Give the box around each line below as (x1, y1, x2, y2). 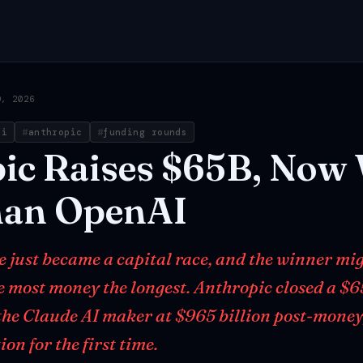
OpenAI (54, 188, 187, 233)
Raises (43, 145, 154, 190)
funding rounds (103, 126, 188, 138)
